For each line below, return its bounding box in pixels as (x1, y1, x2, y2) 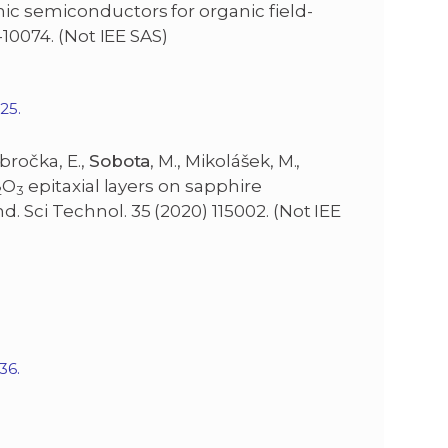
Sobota (88, 151, 151, 172)
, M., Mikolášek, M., (150, 151, 301, 172)
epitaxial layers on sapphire (24, 176, 262, 197)
